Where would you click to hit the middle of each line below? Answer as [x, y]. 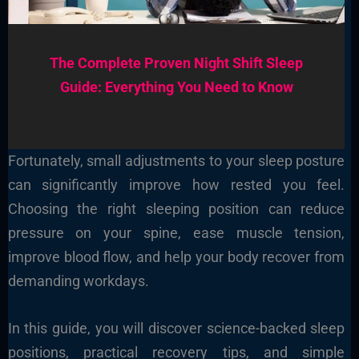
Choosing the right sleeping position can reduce [176, 209]
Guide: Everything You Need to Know [176, 87]
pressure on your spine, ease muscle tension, [176, 233]
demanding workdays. [78, 281]
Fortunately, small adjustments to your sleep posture [176, 161]
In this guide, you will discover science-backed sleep [176, 329]
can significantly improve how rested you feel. [176, 185]
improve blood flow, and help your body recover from [176, 257]
